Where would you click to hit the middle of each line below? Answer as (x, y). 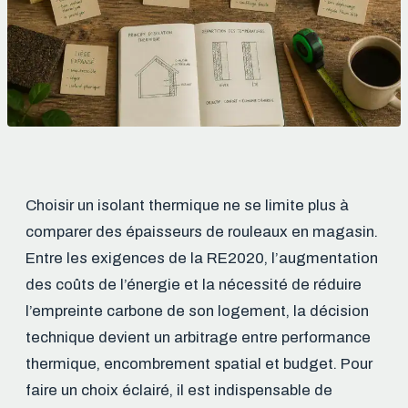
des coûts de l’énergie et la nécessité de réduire (194, 285)
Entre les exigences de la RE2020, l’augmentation (202, 259)
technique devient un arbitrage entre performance (198, 338)
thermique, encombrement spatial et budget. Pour (199, 364)
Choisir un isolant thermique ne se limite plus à (187, 206)
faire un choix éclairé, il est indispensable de (179, 391)
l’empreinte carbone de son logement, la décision (197, 311)
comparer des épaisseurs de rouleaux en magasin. (202, 232)
